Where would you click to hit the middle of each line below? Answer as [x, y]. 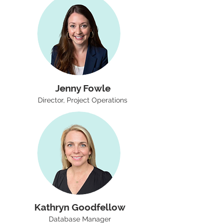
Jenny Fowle [83, 88]
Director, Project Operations [83, 100]
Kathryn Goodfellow [80, 207]
